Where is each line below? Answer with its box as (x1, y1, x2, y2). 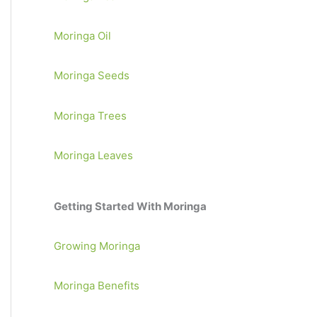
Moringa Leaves (54, 148, 133, 162)
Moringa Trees (54, 108, 127, 122)
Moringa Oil (54, 29, 111, 42)
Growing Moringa (54, 239, 140, 253)
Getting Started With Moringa (54, 199, 207, 213)
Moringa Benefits (54, 279, 139, 293)
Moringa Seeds (54, 69, 129, 83)
